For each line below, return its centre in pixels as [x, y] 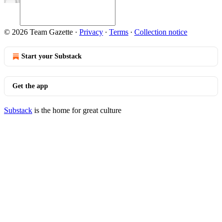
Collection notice [161, 32]
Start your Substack [52, 56]
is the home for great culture [77, 110]
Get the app [30, 86]
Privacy [91, 32]
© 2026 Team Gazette [38, 32]
